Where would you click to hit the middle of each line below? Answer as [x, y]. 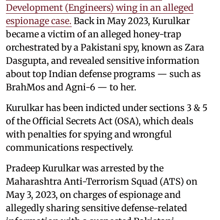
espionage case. [39, 21]
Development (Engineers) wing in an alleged [100, 7]
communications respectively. [70, 147]
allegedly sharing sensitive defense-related [96, 208]
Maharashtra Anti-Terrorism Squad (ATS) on [102, 181]
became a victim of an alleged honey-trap [94, 34]
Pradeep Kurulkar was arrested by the [85, 168]
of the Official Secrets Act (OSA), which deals [100, 121]
